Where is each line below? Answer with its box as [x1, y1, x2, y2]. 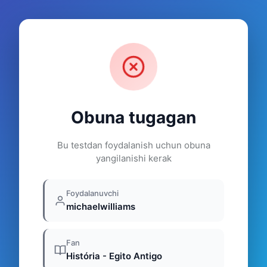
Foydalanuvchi [66, 188, 119, 198]
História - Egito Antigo [66, 250, 162, 262]
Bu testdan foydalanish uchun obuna [57, 139, 210, 151]
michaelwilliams [66, 201, 135, 212]
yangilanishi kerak [95, 153, 172, 164]
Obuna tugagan [71, 107, 196, 128]
